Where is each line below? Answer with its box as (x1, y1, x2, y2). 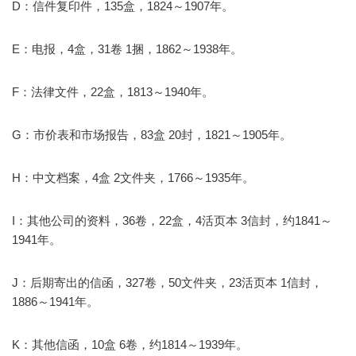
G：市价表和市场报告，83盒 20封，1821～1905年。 (12, 128, 292, 141)
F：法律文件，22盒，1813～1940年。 (12, 85, 214, 99)
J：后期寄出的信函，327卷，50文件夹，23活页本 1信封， (12, 276, 323, 289)
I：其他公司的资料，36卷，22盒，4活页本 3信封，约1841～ (12, 214, 332, 227)
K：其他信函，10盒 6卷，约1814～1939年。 (12, 338, 248, 351)
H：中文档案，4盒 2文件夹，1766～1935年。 (12, 171, 254, 184)
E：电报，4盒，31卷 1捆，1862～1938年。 (12, 42, 242, 56)
